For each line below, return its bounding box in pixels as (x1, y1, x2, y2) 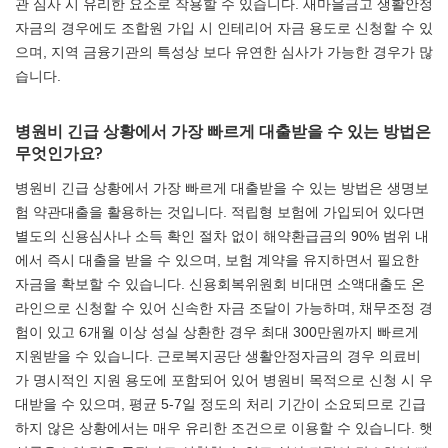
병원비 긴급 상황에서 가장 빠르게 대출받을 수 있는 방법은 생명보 (15, 180, 429, 196)
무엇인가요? (15, 143, 103, 163)
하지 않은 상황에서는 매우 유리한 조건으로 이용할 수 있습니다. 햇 (15, 420, 433, 436)
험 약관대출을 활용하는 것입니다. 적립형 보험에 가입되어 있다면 (15, 204, 425, 220)
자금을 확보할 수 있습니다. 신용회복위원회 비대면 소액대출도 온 (15, 276, 425, 292)
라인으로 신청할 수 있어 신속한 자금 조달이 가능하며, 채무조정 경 (15, 300, 433, 316)
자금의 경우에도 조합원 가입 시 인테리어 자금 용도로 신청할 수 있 (15, 20, 433, 36)
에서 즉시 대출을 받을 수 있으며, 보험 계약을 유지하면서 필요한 (15, 252, 419, 268)
